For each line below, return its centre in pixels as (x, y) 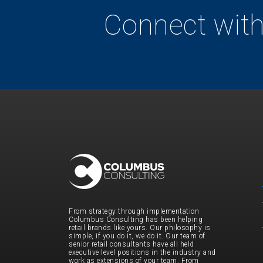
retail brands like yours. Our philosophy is (140, 227)
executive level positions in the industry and (142, 252)
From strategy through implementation (134, 211)
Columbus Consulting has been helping (136, 219)
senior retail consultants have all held (131, 244)
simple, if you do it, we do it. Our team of (137, 236)
